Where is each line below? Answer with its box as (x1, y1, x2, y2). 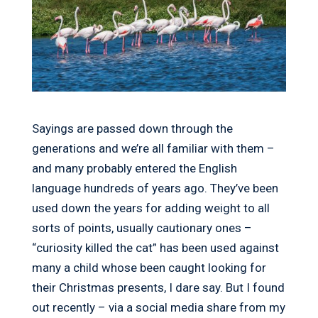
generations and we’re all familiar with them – (31, 141, 275, 156)
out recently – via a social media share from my (31, 300, 285, 315)
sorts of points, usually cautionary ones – (31, 221, 252, 236)
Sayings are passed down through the (31, 121, 233, 136)
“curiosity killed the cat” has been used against (31, 241, 279, 256)
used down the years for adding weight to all (31, 201, 270, 216)
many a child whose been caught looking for (31, 261, 266, 275)
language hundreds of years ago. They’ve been (31, 181, 278, 196)
